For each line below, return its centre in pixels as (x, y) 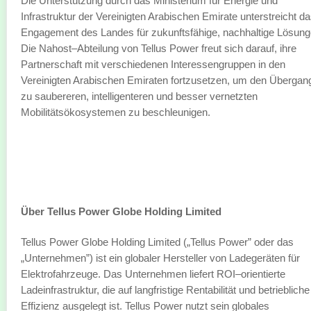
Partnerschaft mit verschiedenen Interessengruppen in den (153, 64)
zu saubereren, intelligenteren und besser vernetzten (139, 96)
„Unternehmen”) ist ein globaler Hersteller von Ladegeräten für (160, 258)
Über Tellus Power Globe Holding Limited (121, 211)
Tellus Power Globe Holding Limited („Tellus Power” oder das (157, 242)
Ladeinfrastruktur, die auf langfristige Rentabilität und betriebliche (165, 290)
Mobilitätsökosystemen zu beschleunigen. (116, 112)
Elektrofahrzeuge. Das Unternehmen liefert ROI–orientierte (153, 274)
